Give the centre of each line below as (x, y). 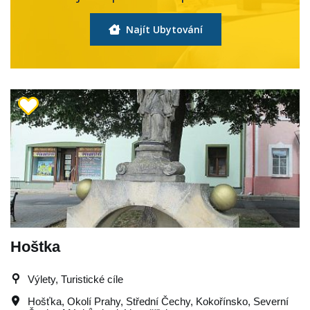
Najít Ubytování (163, 29)
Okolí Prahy (94, 301)
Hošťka (45, 301)
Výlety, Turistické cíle (75, 279)
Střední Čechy (158, 301)
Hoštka (35, 247)
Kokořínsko (222, 301)
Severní (271, 301)
